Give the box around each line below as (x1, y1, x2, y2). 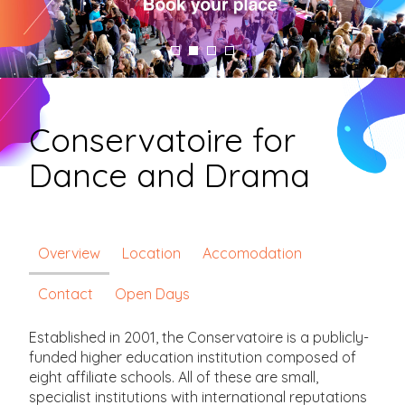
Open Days (115, 284, 191, 303)
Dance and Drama (29, 154, 311, 195)
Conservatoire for (29, 118, 297, 160)
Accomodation (202, 243, 303, 262)
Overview (38, 243, 101, 262)
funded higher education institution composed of (29, 347, 357, 366)
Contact (38, 284, 94, 303)
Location (122, 243, 182, 262)
